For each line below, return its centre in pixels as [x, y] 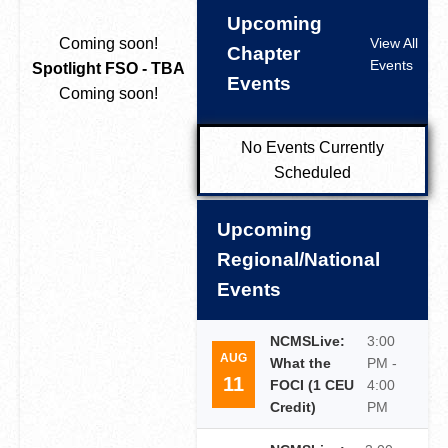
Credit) [292, 407]
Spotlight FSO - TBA [108, 68]
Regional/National [298, 259]
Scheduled [312, 172]
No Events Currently [312, 147]
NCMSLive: [307, 341]
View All [393, 43]
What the [300, 363]
